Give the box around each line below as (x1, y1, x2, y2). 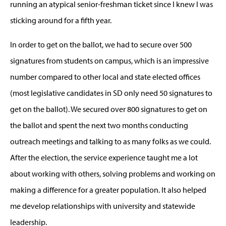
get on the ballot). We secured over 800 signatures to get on (10, 103, 207, 114)
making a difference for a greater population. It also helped (10, 184, 206, 195)
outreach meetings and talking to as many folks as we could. (10, 136, 211, 146)
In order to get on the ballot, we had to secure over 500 (10, 39, 192, 49)
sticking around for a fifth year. (10, 15, 111, 25)
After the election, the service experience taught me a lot (10, 152, 198, 162)
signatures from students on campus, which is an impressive (10, 55, 209, 66)
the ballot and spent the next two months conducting (10, 120, 188, 130)
